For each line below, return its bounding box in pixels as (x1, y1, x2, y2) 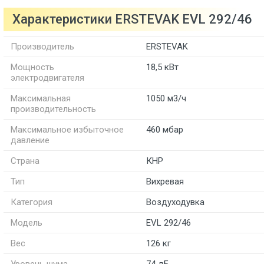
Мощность (11, 62, 54, 72)
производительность (11, 104, 96, 114)
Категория (11, 197, 52, 207)
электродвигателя (11, 72, 84, 83)
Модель (11, 217, 42, 228)
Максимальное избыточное (11, 124, 124, 135)
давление (11, 135, 49, 146)
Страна (11, 156, 39, 166)
